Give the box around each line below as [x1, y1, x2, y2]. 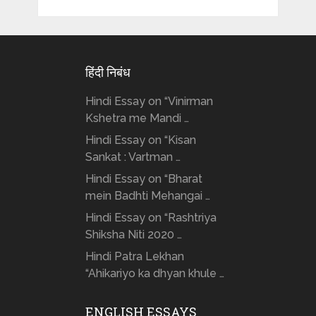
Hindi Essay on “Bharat [85, 172, 202, 186]
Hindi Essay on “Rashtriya [85, 211, 217, 225]
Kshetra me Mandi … [85, 111, 189, 126]
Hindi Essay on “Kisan [85, 133, 196, 147]
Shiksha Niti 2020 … [85, 228, 182, 242]
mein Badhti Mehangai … [85, 189, 210, 203]
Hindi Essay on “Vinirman [85, 95, 213, 109]
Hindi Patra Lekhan [85, 250, 184, 264]
